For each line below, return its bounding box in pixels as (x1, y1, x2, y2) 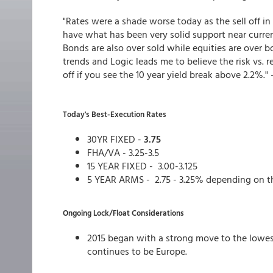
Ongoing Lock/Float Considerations (63, 207, 184, 219)
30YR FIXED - (87, 132, 141, 146)
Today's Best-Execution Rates (63, 108, 166, 120)
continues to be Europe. (87, 244, 187, 258)
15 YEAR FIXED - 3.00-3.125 (87, 158, 197, 173)
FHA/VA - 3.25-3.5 (87, 145, 159, 160)
